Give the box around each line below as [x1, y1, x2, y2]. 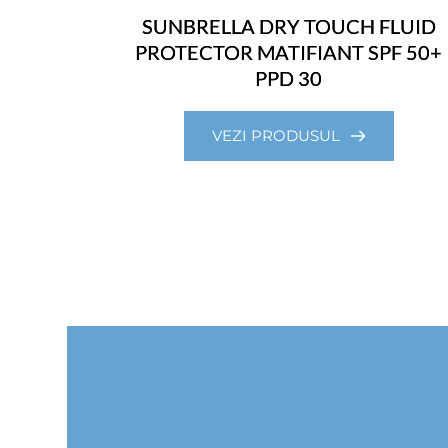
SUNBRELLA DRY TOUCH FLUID [141, 14, 436, 39]
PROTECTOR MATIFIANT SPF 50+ [135, 40, 443, 65]
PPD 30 [255, 66, 323, 91]
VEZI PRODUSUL [211, 126, 340, 146]
